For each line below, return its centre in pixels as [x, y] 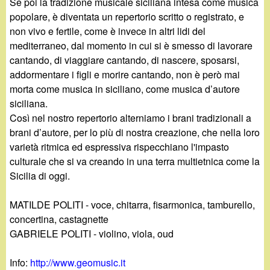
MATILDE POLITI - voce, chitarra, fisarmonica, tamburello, [133, 204]
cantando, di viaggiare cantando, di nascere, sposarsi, [125, 60]
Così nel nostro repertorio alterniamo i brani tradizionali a [131, 118]
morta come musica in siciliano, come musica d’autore [125, 89]
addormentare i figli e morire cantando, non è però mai [125, 74]
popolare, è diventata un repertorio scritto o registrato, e [127, 16]
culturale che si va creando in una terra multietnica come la [135, 161]
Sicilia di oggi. [40, 175]
